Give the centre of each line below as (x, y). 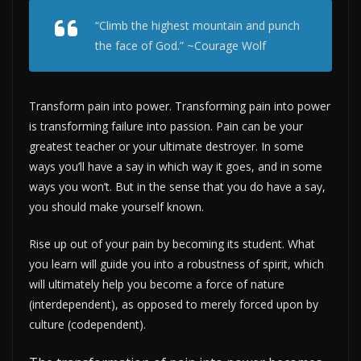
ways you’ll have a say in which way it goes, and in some (176, 166)
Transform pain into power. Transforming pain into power (180, 106)
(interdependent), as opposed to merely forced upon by (174, 304)
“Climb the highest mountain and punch (197, 25)
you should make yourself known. (116, 206)
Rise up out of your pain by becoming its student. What (172, 243)
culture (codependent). (87, 324)
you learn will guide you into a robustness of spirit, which (176, 263)
